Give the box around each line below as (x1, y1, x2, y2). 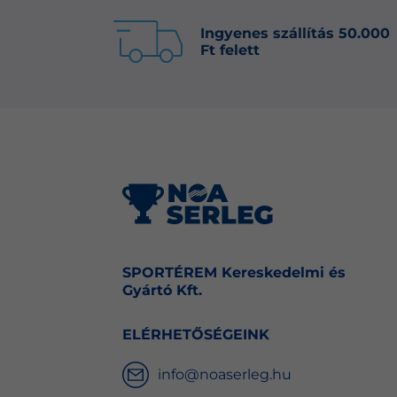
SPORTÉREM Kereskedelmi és (121, 264, 346, 282)
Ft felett (200, 41, 261, 58)
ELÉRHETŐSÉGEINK (121, 326, 269, 344)
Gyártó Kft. (121, 282, 202, 300)
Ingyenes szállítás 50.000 (200, 24, 391, 42)
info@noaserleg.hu (157, 366, 292, 384)
